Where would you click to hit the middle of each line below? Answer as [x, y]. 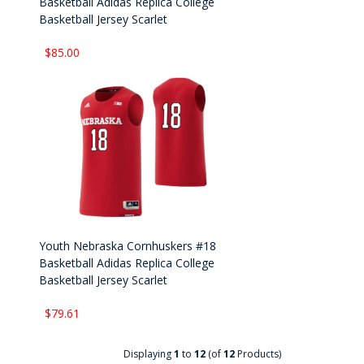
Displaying [149, 354]
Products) [258, 354]
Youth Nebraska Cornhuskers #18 [128, 246]
